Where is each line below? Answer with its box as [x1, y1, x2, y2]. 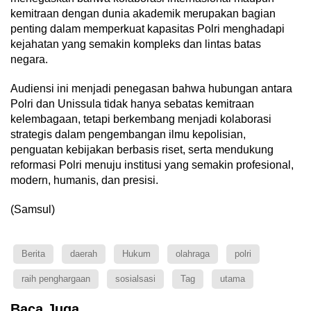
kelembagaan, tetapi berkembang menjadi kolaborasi [10, 113, 271, 125]
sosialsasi [115, 274, 155, 284]
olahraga [176, 249, 210, 259]
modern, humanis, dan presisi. [10, 174, 158, 186]
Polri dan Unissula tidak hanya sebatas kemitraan [10, 98, 254, 110]
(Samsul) [10, 203, 55, 215]
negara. [10, 53, 48, 65]
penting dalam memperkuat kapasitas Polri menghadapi [10, 23, 285, 35]
